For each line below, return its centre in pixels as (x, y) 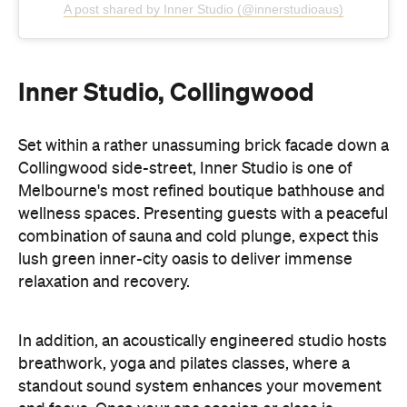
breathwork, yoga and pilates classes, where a (184, 283)
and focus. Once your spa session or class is (176, 328)
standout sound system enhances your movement (200, 306)
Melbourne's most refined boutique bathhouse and (202, 110)
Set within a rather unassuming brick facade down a (203, 65)
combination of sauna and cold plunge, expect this (199, 156)
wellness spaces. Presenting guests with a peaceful (203, 133)
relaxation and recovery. (104, 201)
